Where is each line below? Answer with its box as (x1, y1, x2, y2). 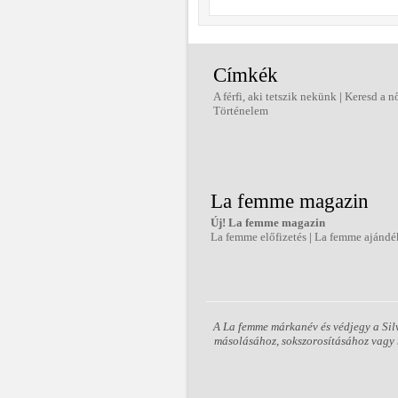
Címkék (213, 64, 278, 86)
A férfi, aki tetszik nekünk (213, 90, 337, 103)
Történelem (213, 104, 268, 117)
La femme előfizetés (211, 230, 306, 243)
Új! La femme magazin (211, 216, 325, 229)
